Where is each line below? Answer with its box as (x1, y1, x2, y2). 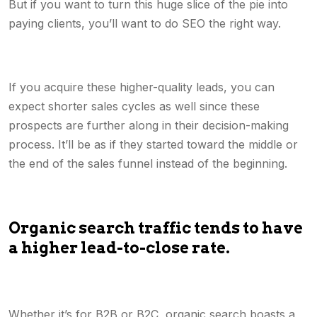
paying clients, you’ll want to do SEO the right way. (8, 16, 281, 30)
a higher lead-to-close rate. (8, 238, 230, 257)
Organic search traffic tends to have (8, 219, 303, 237)
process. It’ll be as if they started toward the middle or (8, 137, 298, 151)
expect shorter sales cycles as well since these (8, 99, 260, 113)
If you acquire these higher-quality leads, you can (8, 80, 275, 94)
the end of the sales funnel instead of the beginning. (8, 156, 287, 171)
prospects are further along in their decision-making (8, 118, 289, 132)
